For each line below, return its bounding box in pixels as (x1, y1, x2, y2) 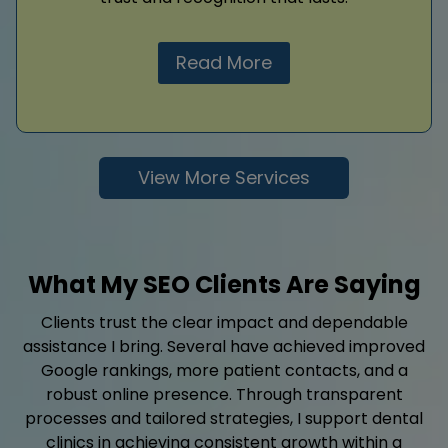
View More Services (138, 165, 310, 191)
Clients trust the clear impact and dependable (40, 311, 408, 335)
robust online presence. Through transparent (45, 383, 403, 407)
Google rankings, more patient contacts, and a (40, 359, 408, 383)
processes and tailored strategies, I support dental (25, 407, 423, 431)
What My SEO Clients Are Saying (27, 268, 421, 302)
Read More (176, 49, 272, 75)
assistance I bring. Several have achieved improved (23, 335, 425, 359)
